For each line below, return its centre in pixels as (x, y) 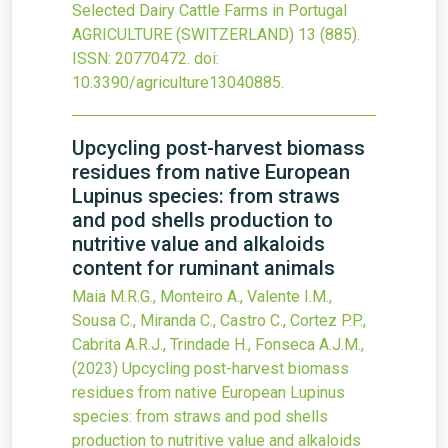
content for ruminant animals (203, 268)
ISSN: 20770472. (131, 58)
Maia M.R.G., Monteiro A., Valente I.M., (202, 296)
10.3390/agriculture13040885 (176, 82)
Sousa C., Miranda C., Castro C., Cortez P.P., (219, 320)
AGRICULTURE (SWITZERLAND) (183, 34)
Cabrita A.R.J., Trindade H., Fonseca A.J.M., (218, 344)
